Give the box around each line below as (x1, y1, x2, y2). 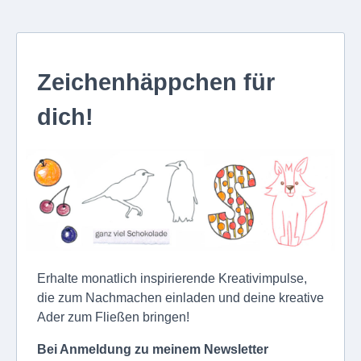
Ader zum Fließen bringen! (37, 310, 189, 325)
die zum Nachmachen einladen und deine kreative (37, 291, 324, 305)
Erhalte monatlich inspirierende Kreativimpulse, (37, 272, 307, 286)
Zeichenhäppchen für (37, 69, 275, 95)
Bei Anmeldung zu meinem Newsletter (37, 342, 268, 357)
